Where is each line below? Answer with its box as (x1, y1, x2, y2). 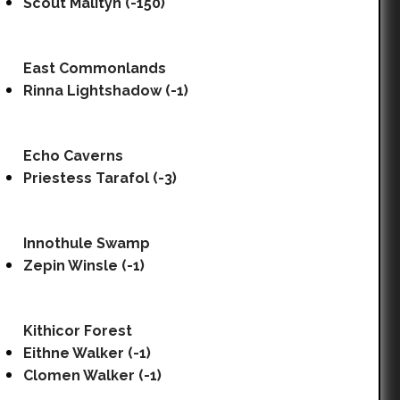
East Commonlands (23, 60, 166, 77)
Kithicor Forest (23, 322, 132, 339)
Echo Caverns (23, 147, 123, 164)
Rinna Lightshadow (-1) (23, 82, 188, 99)
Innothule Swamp (23, 235, 150, 252)
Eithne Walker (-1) (23, 345, 151, 362)
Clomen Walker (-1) (23, 367, 162, 384)
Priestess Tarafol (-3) (23, 170, 177, 187)
